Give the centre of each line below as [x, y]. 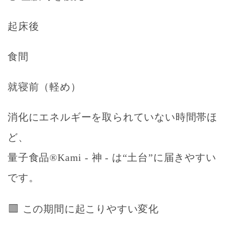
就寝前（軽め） [44, 87]
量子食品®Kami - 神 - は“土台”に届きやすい [112, 157]
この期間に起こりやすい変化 [91, 209]
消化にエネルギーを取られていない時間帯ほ [112, 117]
